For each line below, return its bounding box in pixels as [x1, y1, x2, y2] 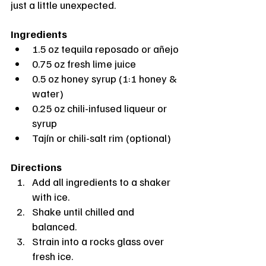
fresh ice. [32, 249, 73, 262]
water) [32, 86, 64, 100]
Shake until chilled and [32, 204, 137, 218]
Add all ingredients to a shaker [32, 175, 173, 188]
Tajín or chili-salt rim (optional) [32, 131, 171, 144]
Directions [11, 160, 62, 173]
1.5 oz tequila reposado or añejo [32, 42, 179, 55]
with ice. [32, 189, 69, 203]
